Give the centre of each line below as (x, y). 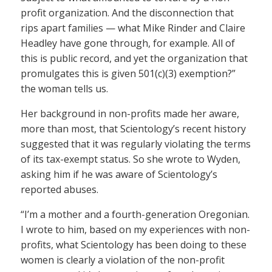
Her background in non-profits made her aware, (130, 114)
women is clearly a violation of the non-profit (123, 260)
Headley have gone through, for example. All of (128, 43)
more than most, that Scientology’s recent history (133, 129)
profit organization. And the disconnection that (127, 13)
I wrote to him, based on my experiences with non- (135, 229)
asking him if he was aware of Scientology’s (119, 174)
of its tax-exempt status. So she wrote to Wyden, (131, 159)
